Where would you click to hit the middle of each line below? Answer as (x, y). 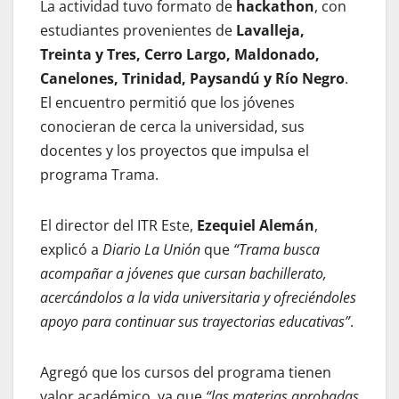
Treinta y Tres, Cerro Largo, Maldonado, (180, 55)
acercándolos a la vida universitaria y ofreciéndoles (198, 298)
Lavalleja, (270, 31)
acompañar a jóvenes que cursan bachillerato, (183, 274)
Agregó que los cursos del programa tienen (186, 373)
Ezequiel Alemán (256, 226)
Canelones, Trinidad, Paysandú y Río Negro (192, 79)
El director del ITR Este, (118, 226)
